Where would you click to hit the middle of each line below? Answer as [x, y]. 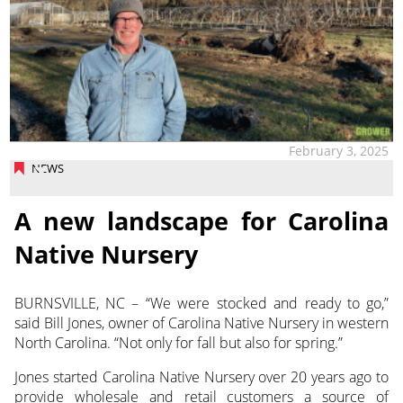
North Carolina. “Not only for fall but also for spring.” [178, 342]
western [363, 322]
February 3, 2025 [339, 151]
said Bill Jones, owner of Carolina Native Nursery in [176, 322]
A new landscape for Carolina [201, 220]
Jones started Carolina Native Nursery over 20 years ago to [201, 376]
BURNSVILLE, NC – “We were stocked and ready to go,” [201, 303]
